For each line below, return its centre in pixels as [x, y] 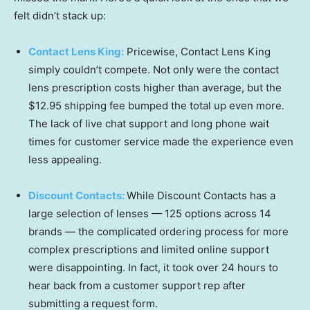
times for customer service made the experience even [161, 142]
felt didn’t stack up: [60, 16]
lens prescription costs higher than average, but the [155, 88]
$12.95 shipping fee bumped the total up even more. [156, 106]
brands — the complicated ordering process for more [158, 232]
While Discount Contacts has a [201, 196]
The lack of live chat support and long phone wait [149, 124]
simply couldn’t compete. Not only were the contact [154, 70]
